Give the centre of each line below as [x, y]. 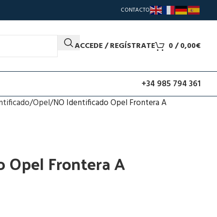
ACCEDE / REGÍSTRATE [115, 46]
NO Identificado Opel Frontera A [110, 103]
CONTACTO [135, 10]
